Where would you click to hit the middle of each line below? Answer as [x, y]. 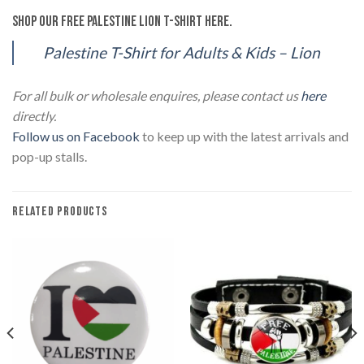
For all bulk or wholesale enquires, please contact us [156, 95]
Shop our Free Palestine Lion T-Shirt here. [122, 21]
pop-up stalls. [50, 156]
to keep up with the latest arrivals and [244, 136]
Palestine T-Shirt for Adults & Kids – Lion [182, 52]
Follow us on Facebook [76, 136]
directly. [34, 115]
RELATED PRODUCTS [60, 211]
